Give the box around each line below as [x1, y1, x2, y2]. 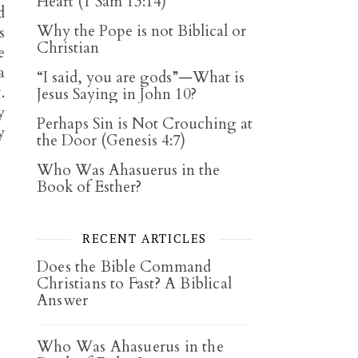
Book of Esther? [37, 177, 141, 197]
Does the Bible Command [37, 257, 212, 277]
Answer [37, 290, 89, 311]
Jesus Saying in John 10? [37, 84, 197, 105]
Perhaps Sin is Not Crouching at [37, 113, 253, 134]
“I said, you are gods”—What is [37, 67, 245, 88]
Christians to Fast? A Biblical [37, 273, 232, 294]
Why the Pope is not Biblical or [37, 21, 246, 42]
